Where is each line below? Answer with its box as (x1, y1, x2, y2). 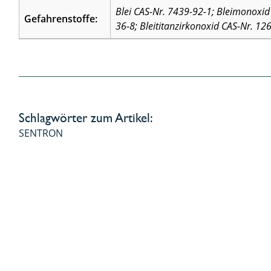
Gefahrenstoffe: (24, 12, 98, 25)
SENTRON (19, 126, 64, 140)
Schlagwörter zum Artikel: (19, 109, 154, 125)
